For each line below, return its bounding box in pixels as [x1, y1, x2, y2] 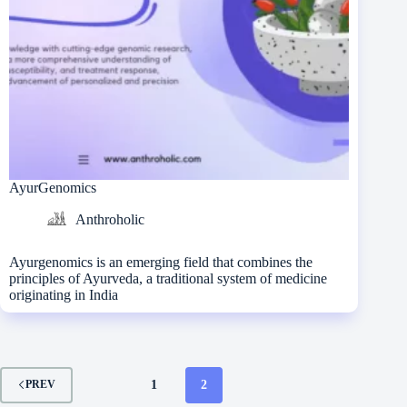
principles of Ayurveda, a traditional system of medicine [9, 270, 327, 286]
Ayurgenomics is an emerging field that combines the [9, 253, 313, 270]
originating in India [9, 286, 118, 303]
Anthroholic [75, 211, 144, 227]
